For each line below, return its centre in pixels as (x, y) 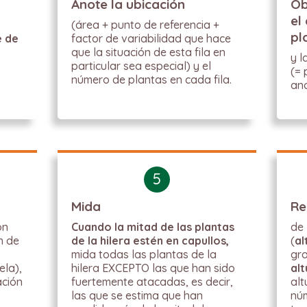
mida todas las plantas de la (144, 254)
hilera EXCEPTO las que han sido (153, 268)
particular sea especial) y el (142, 66)
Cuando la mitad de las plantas (153, 227)
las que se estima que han (137, 295)
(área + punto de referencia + (146, 25)
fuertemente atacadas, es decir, (152, 282)
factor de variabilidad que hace (151, 38)
